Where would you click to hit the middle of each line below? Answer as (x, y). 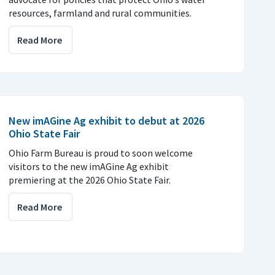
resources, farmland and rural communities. (100, 13)
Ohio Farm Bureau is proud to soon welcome (101, 153)
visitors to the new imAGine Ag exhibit (89, 167)
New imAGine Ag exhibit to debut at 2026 (107, 121)
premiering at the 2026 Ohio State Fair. (90, 180)
